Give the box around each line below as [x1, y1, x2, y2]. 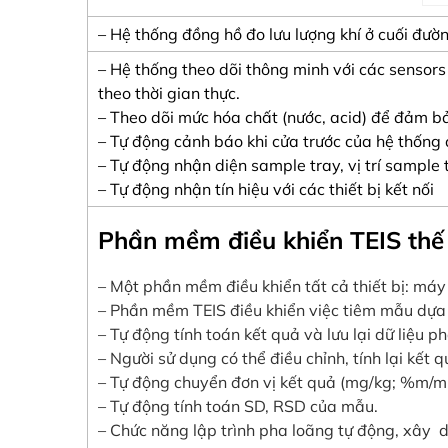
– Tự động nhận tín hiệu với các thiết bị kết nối [98, 179, 434, 200]
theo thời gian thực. [98, 83, 240, 104]
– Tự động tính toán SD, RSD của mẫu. [98, 396, 378, 417]
